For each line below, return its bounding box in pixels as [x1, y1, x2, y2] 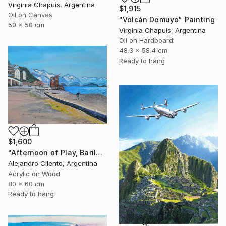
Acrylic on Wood [8, 169, 60, 178]
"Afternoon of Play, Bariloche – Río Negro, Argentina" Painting [96, 148, 103, 157]
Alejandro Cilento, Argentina [8, 159, 97, 168]
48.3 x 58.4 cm [119, 46, 167, 55]
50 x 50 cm [8, 21, 44, 29]
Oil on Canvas [8, 11, 52, 19]
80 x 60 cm [8, 180, 44, 188]
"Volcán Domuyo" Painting [119, 15, 215, 24]
